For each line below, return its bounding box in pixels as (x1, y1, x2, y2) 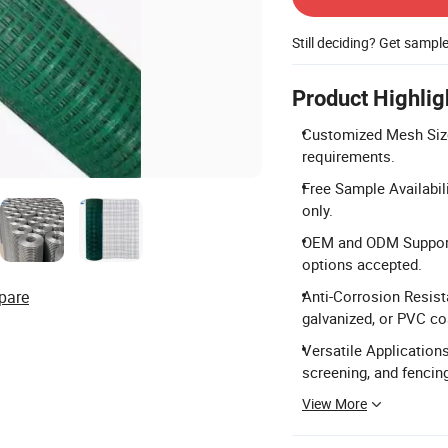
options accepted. (302, 254, 422, 274)
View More (302, 394, 367, 413)
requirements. (302, 146, 395, 166)
